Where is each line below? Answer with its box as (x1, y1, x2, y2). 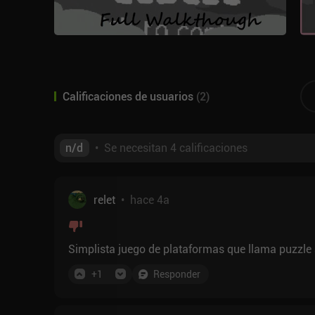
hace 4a (129, 191, 169, 207)
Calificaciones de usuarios (62, 88, 193, 104)
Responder (153, 267, 200, 281)
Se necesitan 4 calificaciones (103, 140, 247, 156)
